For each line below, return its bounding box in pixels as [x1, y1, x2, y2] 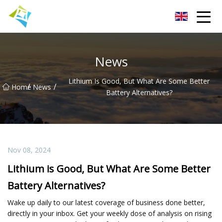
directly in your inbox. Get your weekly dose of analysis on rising [7, 208, 212, 218]
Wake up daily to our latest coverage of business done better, [7, 197, 205, 207]
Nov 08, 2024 [7, 145, 51, 155]
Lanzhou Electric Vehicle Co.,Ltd [37, 12, 125, 20]
